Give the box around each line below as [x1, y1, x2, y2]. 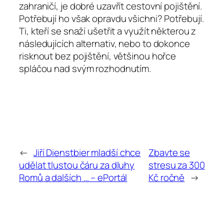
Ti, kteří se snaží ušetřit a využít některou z [19, 24, 196, 37]
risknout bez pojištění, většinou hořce [19, 49, 176, 62]
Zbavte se [148, 145, 190, 159]
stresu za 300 [148, 158, 205, 171]
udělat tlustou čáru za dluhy [19, 158, 135, 171]
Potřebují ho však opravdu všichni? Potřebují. [19, 11, 204, 25]
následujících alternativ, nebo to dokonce [19, 36, 190, 50]
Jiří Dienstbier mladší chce [33, 145, 141, 159]
